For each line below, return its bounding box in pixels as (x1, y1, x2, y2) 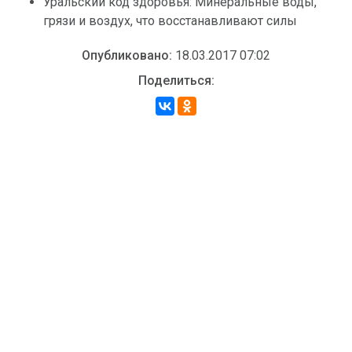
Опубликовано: (82, 48, 172, 63)
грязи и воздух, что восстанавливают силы (43, 13, 297, 28)
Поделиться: (137, 73, 214, 88)
